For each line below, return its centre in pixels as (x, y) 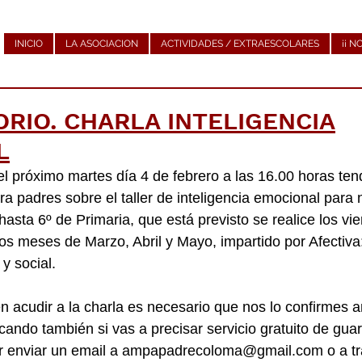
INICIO (29, 44)
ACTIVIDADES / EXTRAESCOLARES (240, 44)
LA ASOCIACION (102, 44)
